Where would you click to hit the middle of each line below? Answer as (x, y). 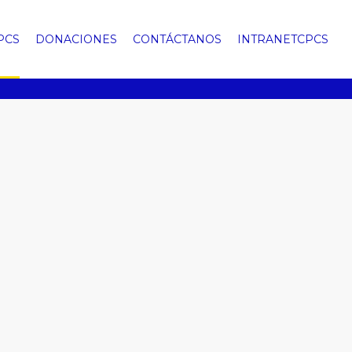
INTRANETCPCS (283, 39)
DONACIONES (76, 39)
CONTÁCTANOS (177, 39)
